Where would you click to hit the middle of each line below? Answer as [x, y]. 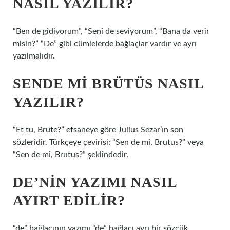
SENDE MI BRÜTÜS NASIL [108, 83]
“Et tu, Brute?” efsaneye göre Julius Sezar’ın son [98, 130]
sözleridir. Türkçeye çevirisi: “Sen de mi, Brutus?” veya [108, 142]
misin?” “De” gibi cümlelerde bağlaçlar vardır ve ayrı [105, 44]
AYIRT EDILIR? [69, 200]
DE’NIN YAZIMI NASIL [95, 182]
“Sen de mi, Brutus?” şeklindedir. [71, 155]
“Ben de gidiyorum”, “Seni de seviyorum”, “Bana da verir [111, 31]
